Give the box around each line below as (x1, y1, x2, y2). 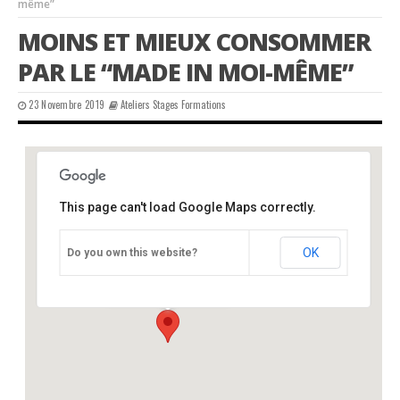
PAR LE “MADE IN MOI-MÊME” (18, 55, 353, 89)
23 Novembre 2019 (29, 97, 105, 112)
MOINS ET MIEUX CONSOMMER (18, 25, 371, 59)
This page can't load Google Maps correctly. (59, 200, 316, 215)
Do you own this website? (66, 246, 197, 260)
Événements (112, 270, 171, 283)
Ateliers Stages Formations (121, 97, 227, 112)
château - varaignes (112, 257, 204, 271)
